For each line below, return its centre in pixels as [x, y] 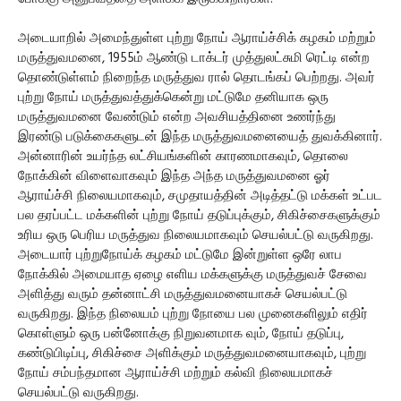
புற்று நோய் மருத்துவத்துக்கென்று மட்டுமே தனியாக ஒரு [173, 97]
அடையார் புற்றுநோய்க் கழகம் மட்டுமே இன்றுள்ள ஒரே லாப [180, 255]
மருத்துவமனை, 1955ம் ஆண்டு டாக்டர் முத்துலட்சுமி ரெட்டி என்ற [194, 58]
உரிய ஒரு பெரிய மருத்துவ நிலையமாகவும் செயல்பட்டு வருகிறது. [196, 235]
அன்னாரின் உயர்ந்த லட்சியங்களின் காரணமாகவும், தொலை [183, 156]
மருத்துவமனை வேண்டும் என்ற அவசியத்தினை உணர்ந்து [177, 117]
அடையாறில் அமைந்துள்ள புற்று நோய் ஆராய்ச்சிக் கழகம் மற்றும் [197, 38]
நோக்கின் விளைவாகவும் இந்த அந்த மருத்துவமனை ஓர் [174, 176]
